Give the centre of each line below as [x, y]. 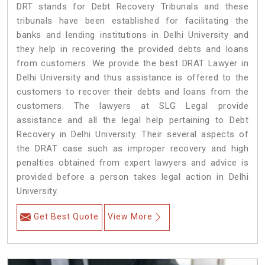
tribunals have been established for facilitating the [132, 21]
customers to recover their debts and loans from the [132, 92]
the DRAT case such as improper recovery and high [132, 149]
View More [130, 217]
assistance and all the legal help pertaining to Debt [132, 120]
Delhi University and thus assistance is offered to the [132, 78]
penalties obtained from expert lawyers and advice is [132, 163]
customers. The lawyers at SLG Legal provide [132, 106]
